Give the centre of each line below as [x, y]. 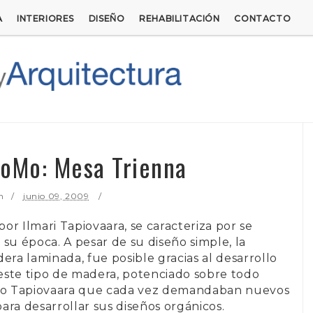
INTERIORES [45, 19]
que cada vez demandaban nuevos [184, 290]
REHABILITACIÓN [180, 19]
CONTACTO [263, 19]
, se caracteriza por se [189, 226]
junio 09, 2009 [56, 196]
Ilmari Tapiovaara [73, 226]
